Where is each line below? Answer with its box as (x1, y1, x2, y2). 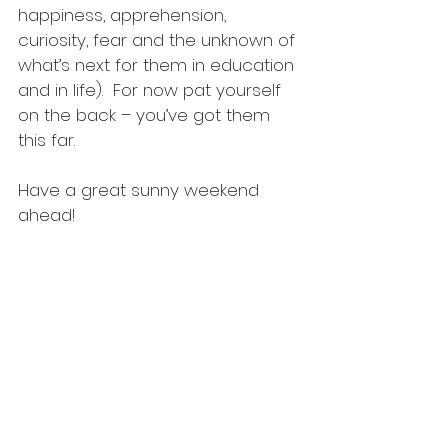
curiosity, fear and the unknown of (18, 28, 300, 52)
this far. (18, 128, 80, 152)
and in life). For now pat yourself (18, 78, 286, 102)
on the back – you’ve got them (18, 103, 275, 127)
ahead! (18, 203, 75, 227)
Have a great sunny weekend (18, 178, 264, 202)
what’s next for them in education (18, 53, 299, 77)
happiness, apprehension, (18, 3, 231, 27)
